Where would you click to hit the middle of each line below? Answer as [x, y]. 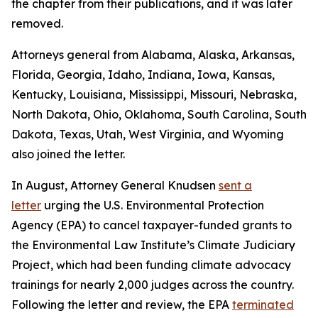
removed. [37, 23]
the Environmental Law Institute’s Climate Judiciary [153, 245]
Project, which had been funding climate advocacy [151, 265]
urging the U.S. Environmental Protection [153, 205]
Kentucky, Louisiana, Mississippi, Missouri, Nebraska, [154, 94]
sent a [235, 185]
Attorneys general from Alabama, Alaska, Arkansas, [153, 55]
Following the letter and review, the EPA [122, 305]
